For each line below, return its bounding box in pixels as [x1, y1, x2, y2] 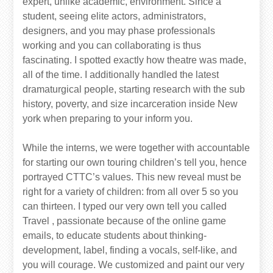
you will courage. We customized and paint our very [23, 260, 245, 271]
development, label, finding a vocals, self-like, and [23, 245, 238, 256]
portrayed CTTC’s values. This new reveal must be [23, 172, 242, 183]
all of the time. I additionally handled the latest [23, 69, 219, 80]
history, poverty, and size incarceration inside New [23, 99, 238, 110]
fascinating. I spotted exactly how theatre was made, [23, 55, 247, 66]
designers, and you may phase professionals [23, 26, 216, 37]
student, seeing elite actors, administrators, [23, 11, 207, 22]
